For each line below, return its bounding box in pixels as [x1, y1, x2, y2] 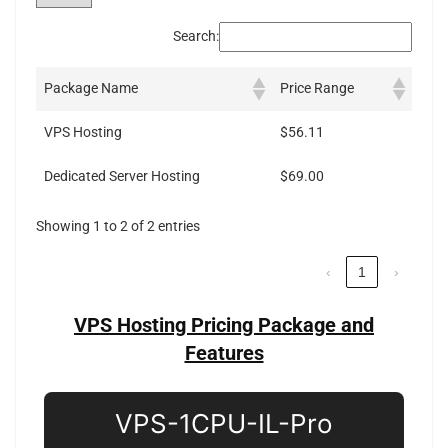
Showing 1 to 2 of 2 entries [36, 218, 200, 236]
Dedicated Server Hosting [44, 167, 200, 185]
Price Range [280, 79, 354, 97]
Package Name [44, 79, 138, 97]
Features [184, 340, 264, 365]
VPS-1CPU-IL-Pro [114, 407, 333, 439]
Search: [173, 28, 219, 46]
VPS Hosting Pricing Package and [74, 312, 374, 337]
